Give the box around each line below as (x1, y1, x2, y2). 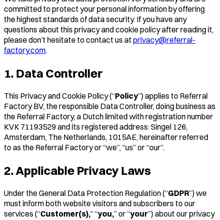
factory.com (4, 45, 46, 55)
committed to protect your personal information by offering (4, 3, 205, 14)
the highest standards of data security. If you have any (4, 14, 187, 24)
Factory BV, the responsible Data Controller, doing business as (4, 101, 216, 111)
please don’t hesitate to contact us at (4, 34, 132, 45)
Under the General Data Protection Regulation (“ (4, 188, 168, 198)
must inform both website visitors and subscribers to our (4, 198, 195, 208)
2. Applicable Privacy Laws (4, 163, 151, 178)
